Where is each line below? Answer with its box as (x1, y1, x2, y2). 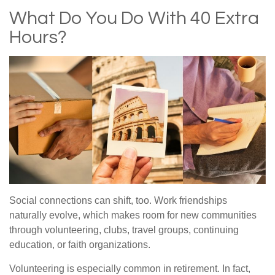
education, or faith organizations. (9, 239, 150, 250)
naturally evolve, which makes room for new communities (9, 210, 257, 221)
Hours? (9, 28, 67, 47)
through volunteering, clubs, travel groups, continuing (9, 225, 239, 236)
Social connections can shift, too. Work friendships (9, 195, 227, 206)
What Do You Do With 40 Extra (9, 9, 259, 28)
